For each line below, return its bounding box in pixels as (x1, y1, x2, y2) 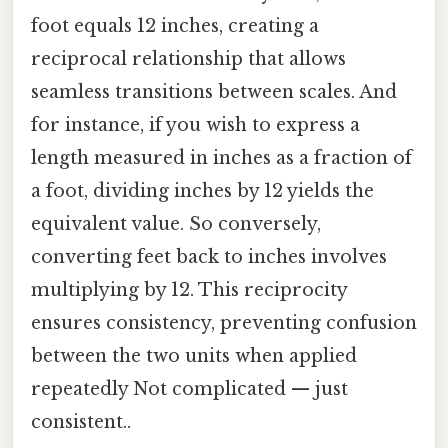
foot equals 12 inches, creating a (31, 15, 319, 38)
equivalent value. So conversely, (31, 213, 321, 236)
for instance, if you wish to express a (31, 114, 360, 137)
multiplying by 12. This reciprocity (31, 279, 347, 302)
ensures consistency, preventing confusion (31, 312, 417, 335)
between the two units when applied (31, 345, 357, 368)
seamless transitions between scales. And (31, 81, 397, 104)
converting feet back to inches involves (31, 246, 387, 269)
